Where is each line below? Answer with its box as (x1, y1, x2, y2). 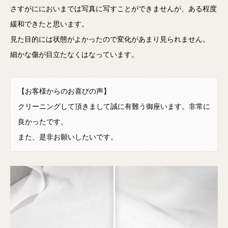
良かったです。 (18, 118, 68, 126)
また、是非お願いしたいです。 (18, 133, 125, 141)
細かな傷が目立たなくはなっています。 (10, 51, 138, 59)
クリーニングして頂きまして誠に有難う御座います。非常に (18, 102, 210, 110)
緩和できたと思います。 (10, 20, 89, 28)
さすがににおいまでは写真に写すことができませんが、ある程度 (10, 5, 217, 13)
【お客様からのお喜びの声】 (18, 87, 110, 95)
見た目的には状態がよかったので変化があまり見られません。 (10, 36, 210, 44)
